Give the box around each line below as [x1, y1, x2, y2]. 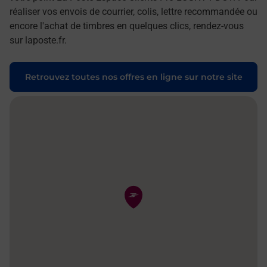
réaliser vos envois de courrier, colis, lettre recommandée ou [10, 5, 257, 17]
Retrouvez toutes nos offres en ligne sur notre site [24, 71, 243, 82]
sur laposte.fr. [10, 34, 67, 46]
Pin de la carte [123, 185, 166, 193]
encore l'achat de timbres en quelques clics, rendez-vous [10, 20, 244, 32]
